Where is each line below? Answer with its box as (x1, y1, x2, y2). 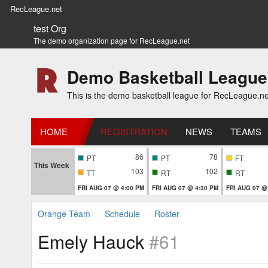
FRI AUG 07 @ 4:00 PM (78, 183, 144, 192)
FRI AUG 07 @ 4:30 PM (152, 183, 218, 192)
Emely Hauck (38, 228, 149, 254)
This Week (34, 160, 69, 170)
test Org (33, 22, 66, 35)
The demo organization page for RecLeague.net (33, 35, 190, 45)
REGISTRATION (100, 125, 167, 138)
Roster (154, 207, 179, 220)
